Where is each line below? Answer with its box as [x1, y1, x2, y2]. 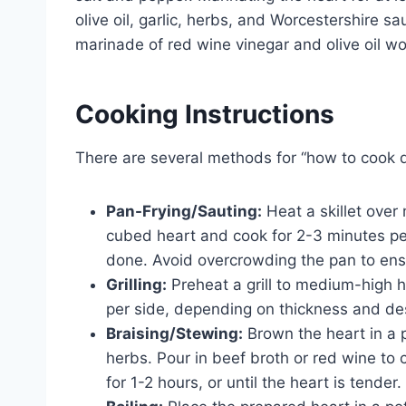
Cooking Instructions [75, 98, 334, 130]
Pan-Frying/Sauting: [106, 201, 262, 220]
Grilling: [106, 275, 167, 294]
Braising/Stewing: [106, 324, 243, 343]
